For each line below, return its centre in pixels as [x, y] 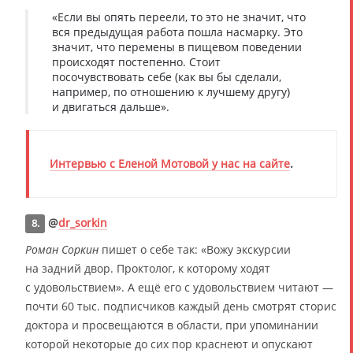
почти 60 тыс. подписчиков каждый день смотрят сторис [181, 306]
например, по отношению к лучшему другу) [171, 92]
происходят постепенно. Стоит [136, 62]
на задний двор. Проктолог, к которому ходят [148, 268]
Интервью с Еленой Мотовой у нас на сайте [170, 163]
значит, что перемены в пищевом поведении [177, 47]
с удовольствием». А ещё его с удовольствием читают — [179, 287]
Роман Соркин [62, 249]
